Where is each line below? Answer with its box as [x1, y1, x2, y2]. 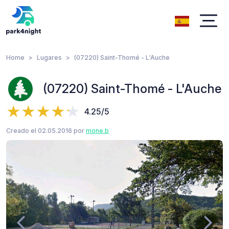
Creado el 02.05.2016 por [6, 127, 86, 134]
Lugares [37, 54, 62, 61]
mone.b [86, 127, 109, 134]
